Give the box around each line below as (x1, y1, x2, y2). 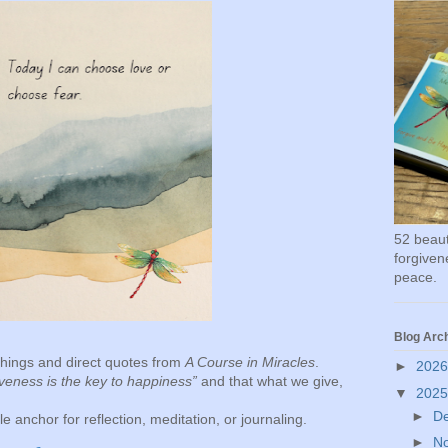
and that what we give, (197, 373, 343, 390)
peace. (394, 269, 437, 286)
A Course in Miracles (185, 354, 315, 371)
